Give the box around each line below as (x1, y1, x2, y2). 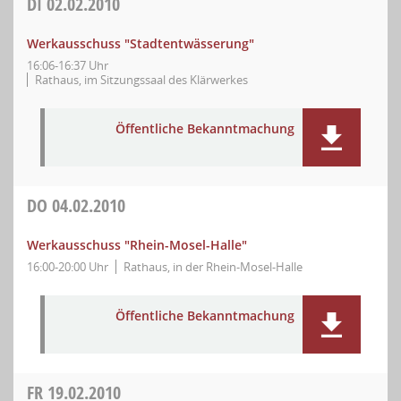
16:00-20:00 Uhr (27, 259, 108, 275)
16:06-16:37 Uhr (27, 57, 108, 73)
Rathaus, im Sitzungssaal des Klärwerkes (35, 72, 248, 88)
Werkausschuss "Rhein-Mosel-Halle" (27, 236, 247, 253)
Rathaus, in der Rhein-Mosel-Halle (124, 259, 303, 275)
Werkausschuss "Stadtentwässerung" (27, 35, 254, 52)
